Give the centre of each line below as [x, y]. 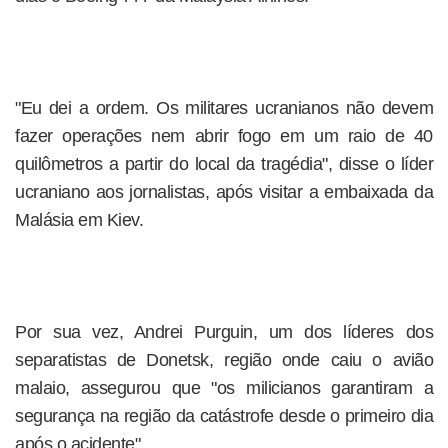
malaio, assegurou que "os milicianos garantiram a [224, 388]
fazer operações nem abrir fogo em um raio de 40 [224, 136]
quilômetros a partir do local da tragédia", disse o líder [224, 164]
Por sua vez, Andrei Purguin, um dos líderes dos [224, 332]
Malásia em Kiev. [79, 220]
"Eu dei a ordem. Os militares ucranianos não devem [224, 108]
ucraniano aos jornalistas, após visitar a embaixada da [224, 192]
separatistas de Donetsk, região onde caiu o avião [224, 360]
